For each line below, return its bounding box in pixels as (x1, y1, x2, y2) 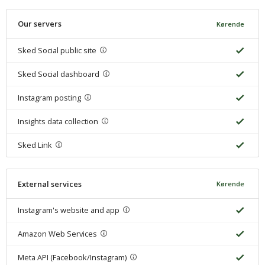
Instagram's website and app (17, 205, 119, 216)
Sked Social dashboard (17, 68, 99, 79)
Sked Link (17, 139, 52, 150)
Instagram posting (17, 92, 81, 103)
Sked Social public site (17, 44, 96, 56)
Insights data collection (17, 115, 98, 127)
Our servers (17, 18, 62, 30)
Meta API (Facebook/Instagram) (17, 252, 127, 263)
